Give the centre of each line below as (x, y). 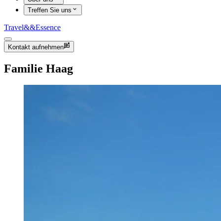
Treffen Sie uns (50, 10)
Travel (14, 28)
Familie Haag (38, 68)
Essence (48, 28)
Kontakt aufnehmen (36, 47)
